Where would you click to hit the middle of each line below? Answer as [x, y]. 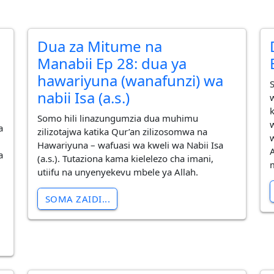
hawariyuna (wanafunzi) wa [131, 81]
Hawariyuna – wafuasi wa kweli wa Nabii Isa [131, 145]
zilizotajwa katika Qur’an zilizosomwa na [123, 131]
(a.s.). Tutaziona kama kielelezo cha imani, [126, 158]
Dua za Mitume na [100, 46]
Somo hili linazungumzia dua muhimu [118, 118]
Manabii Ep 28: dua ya [112, 64]
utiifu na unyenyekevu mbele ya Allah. [118, 172]
